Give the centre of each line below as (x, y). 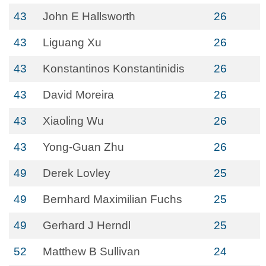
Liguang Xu (72, 42)
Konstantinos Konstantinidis (114, 69)
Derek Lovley (77, 173)
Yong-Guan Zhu (83, 147)
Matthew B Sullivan (91, 251)
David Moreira (78, 95)
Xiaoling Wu (73, 121)
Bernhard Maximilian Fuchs (113, 199)
